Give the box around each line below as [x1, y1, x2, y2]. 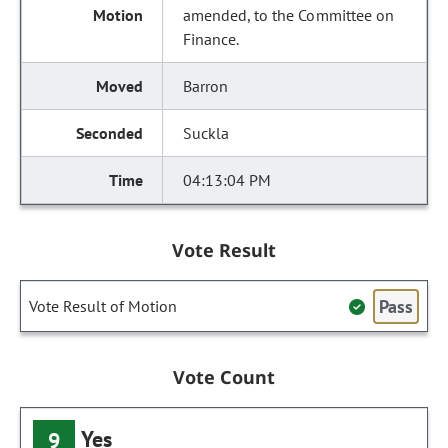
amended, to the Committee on [183, 5, 394, 25]
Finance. [183, 29, 240, 49]
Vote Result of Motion [29, 296, 177, 316]
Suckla [183, 123, 230, 143]
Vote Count [172, 365, 276, 389]
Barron [183, 76, 229, 96]
